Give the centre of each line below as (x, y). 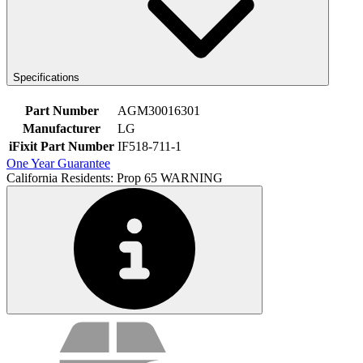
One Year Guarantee (58, 163)
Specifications (46, 78)
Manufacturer (62, 128)
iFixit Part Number (62, 146)
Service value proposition (111, 324)
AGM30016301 (159, 110)
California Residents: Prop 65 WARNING (115, 177)
